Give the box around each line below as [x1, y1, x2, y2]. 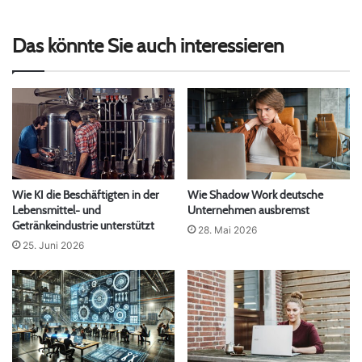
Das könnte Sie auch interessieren [12, 33, 284, 58]
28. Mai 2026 [198, 224, 257, 237]
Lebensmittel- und [12, 203, 101, 218]
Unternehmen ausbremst [187, 203, 309, 218]
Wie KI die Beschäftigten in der [12, 187, 159, 203]
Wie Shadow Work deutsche [187, 187, 323, 203]
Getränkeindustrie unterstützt [12, 218, 154, 234]
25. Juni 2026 [23, 239, 84, 252]
